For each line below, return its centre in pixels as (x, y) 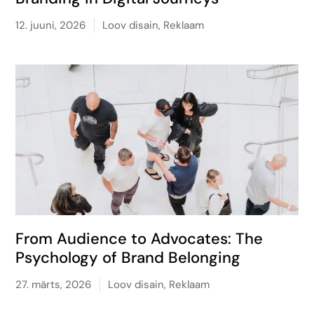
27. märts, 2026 (54, 285)
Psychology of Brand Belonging (128, 258)
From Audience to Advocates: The (139, 239)
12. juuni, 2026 (51, 25)
